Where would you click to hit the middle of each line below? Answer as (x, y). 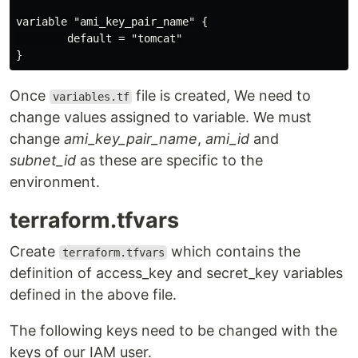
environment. (55, 182)
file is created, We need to (222, 95)
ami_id (227, 139)
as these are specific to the (169, 160)
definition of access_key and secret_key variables (176, 273)
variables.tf (91, 97)
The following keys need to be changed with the (173, 330)
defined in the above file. (93, 294)
